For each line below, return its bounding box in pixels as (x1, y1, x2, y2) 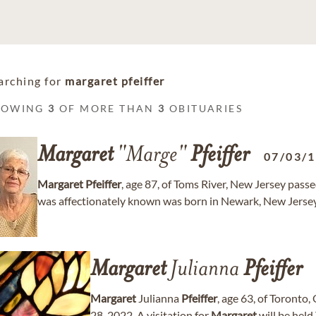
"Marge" (113, 145, 190, 167)
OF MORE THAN (55, 102, 159, 114)
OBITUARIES (165, 102, 243, 114)
